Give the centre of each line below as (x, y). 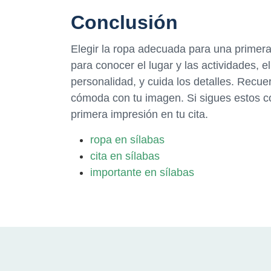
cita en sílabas (125, 156)
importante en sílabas (142, 172)
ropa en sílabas (127, 139)
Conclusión (124, 23)
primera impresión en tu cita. (139, 114)
